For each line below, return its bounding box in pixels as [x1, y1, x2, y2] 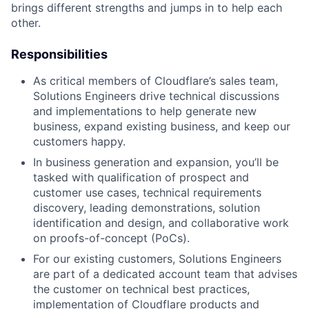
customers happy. [33, 134, 126, 148]
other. [11, 16, 41, 30]
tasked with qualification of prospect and [33, 170, 249, 184]
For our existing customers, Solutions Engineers [33, 252, 281, 266]
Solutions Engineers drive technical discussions [33, 89, 279, 103]
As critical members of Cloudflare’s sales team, [33, 74, 278, 88]
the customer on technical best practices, [33, 282, 250, 296]
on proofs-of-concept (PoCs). [33, 231, 190, 245]
